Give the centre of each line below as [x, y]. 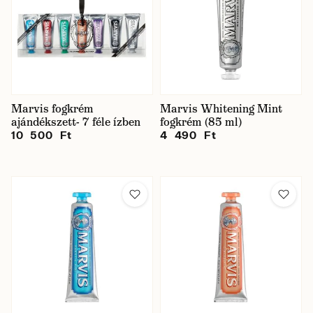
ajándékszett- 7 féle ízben [76, 122]
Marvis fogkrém [52, 109]
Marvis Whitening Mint [221, 109]
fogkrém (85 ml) [201, 122]
